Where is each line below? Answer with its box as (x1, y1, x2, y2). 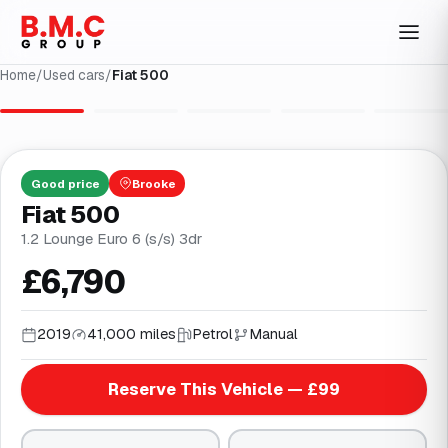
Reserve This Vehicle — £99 (108, 378, 340, 400)
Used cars (43, 65, 105, 84)
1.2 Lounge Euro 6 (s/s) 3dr (21, 228, 202, 248)
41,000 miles (87, 325, 176, 344)
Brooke (131, 175, 176, 191)
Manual (249, 325, 298, 344)
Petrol (192, 325, 233, 344)
